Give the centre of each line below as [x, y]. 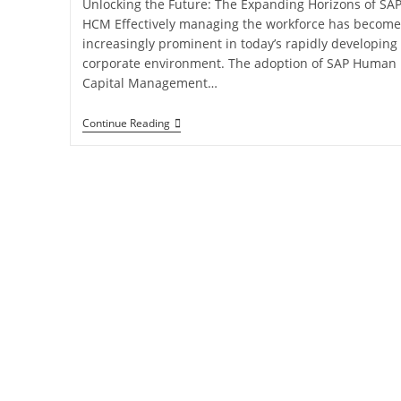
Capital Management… [149, 83]
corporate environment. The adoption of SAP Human [239, 63]
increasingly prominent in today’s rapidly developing [239, 43]
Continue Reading [126, 123]
